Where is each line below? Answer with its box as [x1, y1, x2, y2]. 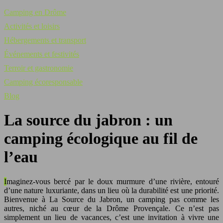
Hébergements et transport [4, 36, 86, 44]
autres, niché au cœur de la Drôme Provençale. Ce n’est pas [4, 204, 219, 213]
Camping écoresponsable [4, 78, 83, 86]
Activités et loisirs [4, 22, 60, 30]
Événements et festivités [4, 50, 79, 58]
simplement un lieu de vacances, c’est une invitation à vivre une [4, 213, 219, 222]
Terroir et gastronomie [4, 64, 73, 72]
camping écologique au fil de [4, 129, 198, 148]
